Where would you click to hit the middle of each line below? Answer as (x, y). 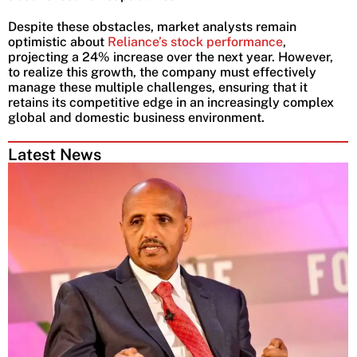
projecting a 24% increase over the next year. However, (171, 57)
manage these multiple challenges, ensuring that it (158, 88)
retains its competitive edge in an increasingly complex (171, 103)
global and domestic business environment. (136, 118)
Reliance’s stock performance (194, 42)
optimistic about (56, 42)
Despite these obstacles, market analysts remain (152, 27)
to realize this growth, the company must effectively (162, 73)
